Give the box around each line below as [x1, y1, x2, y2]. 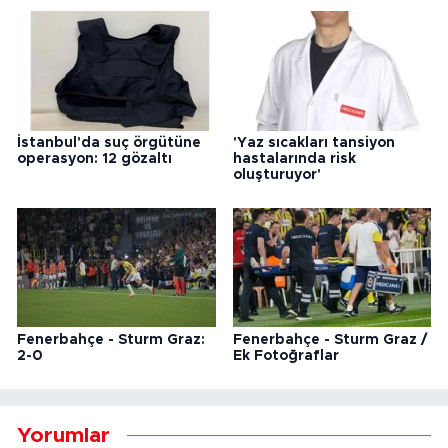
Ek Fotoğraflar [232, 348, 339, 363]
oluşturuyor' [232, 167, 321, 182]
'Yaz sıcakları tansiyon [232, 135, 395, 150]
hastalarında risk [232, 151, 356, 166]
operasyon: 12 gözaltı [17, 151, 172, 166]
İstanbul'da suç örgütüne [17, 135, 201, 150]
